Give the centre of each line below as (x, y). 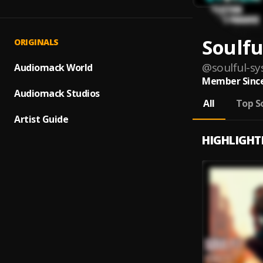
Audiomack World (53, 68)
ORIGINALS (36, 42)
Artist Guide (41, 119)
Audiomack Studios (57, 93)
